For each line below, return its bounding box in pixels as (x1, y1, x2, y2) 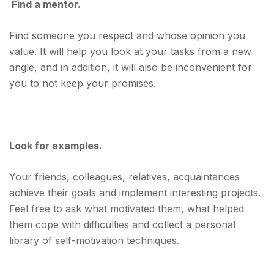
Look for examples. (9, 139, 102, 152)
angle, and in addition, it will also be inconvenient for (9, 61, 252, 73)
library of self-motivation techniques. (9, 234, 179, 246)
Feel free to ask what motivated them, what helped (9, 202, 244, 215)
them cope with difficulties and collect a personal (9, 218, 235, 231)
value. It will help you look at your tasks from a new (9, 45, 251, 57)
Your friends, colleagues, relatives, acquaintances (9, 171, 240, 183)
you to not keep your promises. (9, 77, 156, 89)
